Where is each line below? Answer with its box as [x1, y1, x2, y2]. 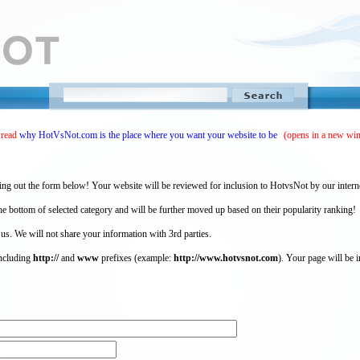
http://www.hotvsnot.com [174, 252, 278, 264]
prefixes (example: [99, 252, 174, 264]
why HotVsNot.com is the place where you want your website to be [19, 129, 277, 141]
